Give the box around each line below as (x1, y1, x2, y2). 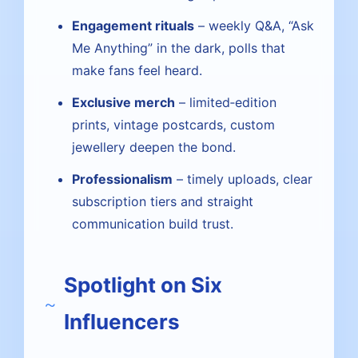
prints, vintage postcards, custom (72, 117, 275, 133)
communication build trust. (72, 216, 233, 232)
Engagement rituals (72, 18, 194, 34)
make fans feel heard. (72, 62, 202, 78)
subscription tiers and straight (72, 193, 253, 209)
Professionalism (72, 171, 173, 187)
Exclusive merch (72, 94, 175, 110)
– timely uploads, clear (173, 171, 312, 187)
